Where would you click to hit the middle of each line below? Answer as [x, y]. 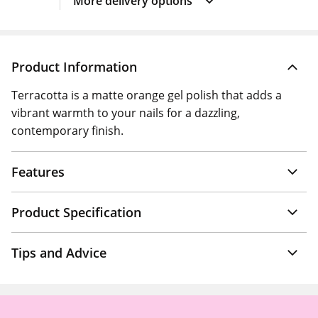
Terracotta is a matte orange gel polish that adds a [147, 95]
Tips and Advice [59, 253]
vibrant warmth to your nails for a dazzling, [126, 113]
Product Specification [76, 212]
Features [38, 172]
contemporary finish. [67, 131]
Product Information [74, 67]
